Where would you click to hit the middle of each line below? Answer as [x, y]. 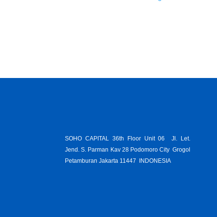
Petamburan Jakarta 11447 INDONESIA [118, 161]
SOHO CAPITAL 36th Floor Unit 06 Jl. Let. [128, 139]
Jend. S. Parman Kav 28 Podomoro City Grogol [128, 150]
